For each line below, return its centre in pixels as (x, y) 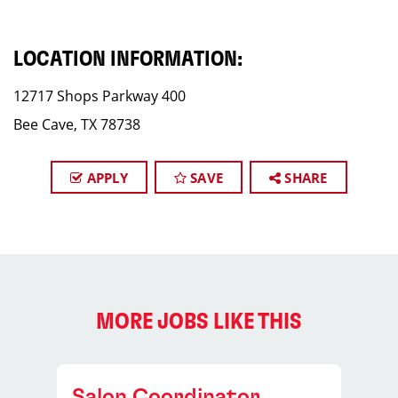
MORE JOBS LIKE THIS (199, 322)
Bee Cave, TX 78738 (77, 124)
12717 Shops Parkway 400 (99, 96)
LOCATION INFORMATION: (128, 60)
